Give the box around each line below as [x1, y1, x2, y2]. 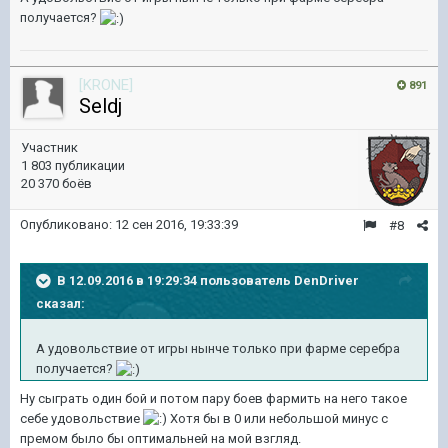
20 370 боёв [21, 176, 92, 191]
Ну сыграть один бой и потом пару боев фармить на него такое [20, 390, 407, 406]
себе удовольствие [20, 410, 143, 426]
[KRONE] [79, 76, 133, 94]
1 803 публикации [21, 158, 125, 173]
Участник [21, 140, 78, 155]
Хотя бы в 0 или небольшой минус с [167, 410, 388, 426]
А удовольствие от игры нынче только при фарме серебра [36, 341, 400, 356]
